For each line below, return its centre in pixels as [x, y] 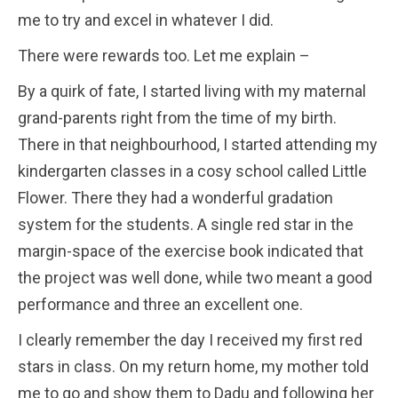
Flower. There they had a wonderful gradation [175, 197]
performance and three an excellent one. [160, 304]
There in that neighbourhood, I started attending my [198, 144]
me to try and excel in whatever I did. [146, 20]
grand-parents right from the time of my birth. [177, 117]
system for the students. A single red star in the [186, 224]
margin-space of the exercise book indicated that [191, 251]
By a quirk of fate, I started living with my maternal [192, 91]
